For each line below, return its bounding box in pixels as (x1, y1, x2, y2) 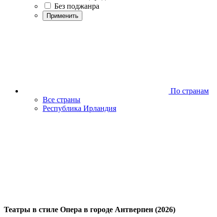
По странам (169, 87, 209, 95)
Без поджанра (54, 2, 99, 10)
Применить (46, 12, 78, 19)
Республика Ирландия (43, 104, 116, 112)
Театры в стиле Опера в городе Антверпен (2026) (4, 205, 175, 214)
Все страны (43, 95, 80, 104)
